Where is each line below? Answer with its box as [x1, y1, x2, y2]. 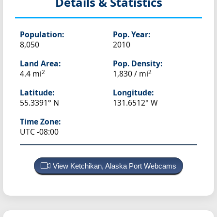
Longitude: [113, 87, 154, 98]
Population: [20, 29, 64, 40]
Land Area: [20, 58, 61, 69]
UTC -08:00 [20, 126, 59, 138]
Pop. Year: [113, 29, 150, 40]
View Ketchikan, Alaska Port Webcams [53, 162, 176, 170]
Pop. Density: [113, 58, 162, 69]
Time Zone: [20, 116, 61, 127]
